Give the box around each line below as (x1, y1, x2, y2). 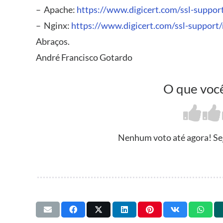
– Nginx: (36, 19, 71, 31)
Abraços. (36, 35, 70, 47)
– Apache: (36, 3, 77, 15)
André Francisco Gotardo (36, 51, 132, 63)
